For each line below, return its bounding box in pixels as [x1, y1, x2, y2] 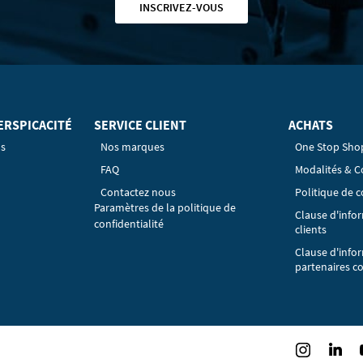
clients [295, 222, 327, 237]
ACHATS [288, 117, 333, 133]
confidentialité [94, 216, 164, 231]
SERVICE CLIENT [94, 117, 186, 133]
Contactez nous [100, 185, 176, 199]
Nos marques [100, 139, 164, 154]
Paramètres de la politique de [94, 200, 236, 215]
